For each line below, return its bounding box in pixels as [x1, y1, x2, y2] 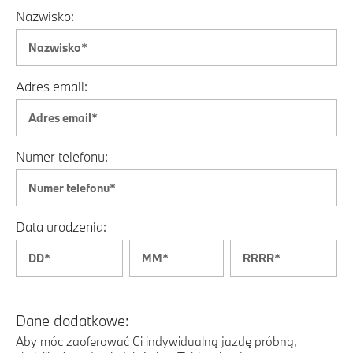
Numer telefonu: [16, 148, 108, 165]
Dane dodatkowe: [16, 311, 129, 330]
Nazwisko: [16, 8, 74, 24]
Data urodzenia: [16, 218, 106, 235]
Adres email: [16, 78, 87, 95]
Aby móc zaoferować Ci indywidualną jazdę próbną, [16, 333, 297, 349]
